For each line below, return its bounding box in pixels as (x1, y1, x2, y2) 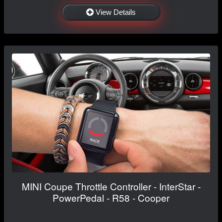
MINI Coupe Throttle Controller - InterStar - (21, 179, 201, 193)
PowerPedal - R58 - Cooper (53, 190, 169, 204)
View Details (96, 7, 136, 16)
